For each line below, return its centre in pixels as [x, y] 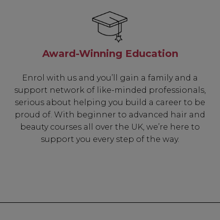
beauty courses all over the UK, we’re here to [110, 127]
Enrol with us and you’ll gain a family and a [110, 78]
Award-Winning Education [110, 53]
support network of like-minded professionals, [110, 90]
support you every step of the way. [110, 139]
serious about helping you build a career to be [110, 103]
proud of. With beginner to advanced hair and [110, 115]
